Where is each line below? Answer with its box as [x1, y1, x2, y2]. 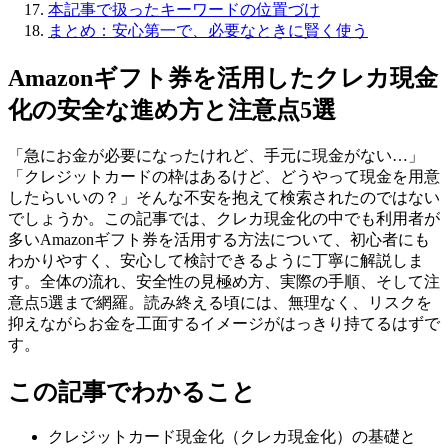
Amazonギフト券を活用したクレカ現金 [8, 64, 438, 91]
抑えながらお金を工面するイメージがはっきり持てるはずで [8, 314, 440, 332]
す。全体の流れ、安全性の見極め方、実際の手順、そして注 [8, 272, 440, 290]
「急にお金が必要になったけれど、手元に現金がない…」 [8, 146, 424, 164]
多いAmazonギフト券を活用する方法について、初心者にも [8, 230, 430, 248]
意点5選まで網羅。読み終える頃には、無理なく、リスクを [8, 293, 432, 311]
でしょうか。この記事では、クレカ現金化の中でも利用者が [8, 209, 440, 227]
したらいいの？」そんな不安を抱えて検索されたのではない [8, 188, 440, 206]
